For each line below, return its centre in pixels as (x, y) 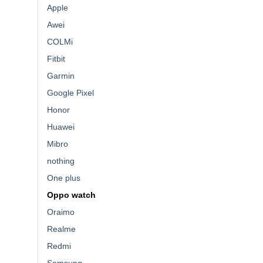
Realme (61, 229)
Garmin (61, 75)
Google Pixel (70, 92)
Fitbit (56, 58)
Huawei (61, 127)
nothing (61, 161)
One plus (64, 178)
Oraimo (61, 212)
